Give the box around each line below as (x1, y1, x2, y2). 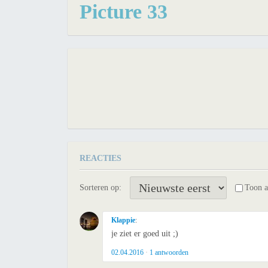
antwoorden (153, 248, 188, 257)
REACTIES (80, 154, 121, 163)
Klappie (111, 216, 135, 224)
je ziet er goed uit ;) (111, 229, 178, 238)
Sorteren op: (80, 183, 121, 192)
